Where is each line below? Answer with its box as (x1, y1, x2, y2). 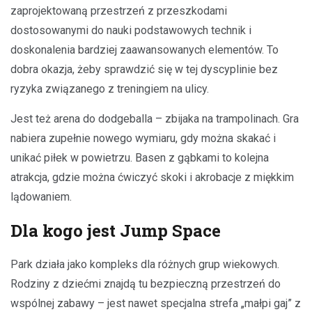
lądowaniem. (10, 189, 72, 203)
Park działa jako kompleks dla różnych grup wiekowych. (10, 257, 279, 271)
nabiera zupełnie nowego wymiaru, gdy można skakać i (10, 131, 276, 145)
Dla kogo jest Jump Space (10, 219, 221, 242)
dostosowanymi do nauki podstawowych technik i (10, 23, 251, 37)
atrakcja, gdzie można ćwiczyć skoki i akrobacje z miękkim (10, 170, 294, 184)
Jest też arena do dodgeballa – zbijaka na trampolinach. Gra (10, 111, 299, 125)
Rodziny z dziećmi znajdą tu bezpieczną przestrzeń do (10, 276, 281, 290)
